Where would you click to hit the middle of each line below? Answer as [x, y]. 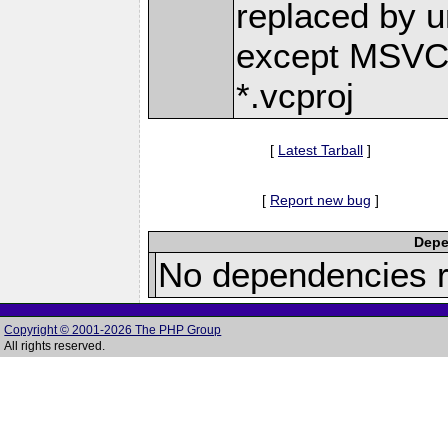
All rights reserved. [55, 346]
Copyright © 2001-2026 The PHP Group [113, 330]
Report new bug [320, 199]
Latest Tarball [320, 149]
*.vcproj [295, 95]
